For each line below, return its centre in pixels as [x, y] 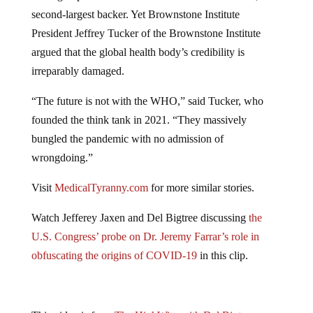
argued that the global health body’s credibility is [138, 52]
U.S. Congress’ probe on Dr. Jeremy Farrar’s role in [145, 237]
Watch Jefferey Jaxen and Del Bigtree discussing [140, 218]
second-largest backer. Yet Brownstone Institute [135, 15]
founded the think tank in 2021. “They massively [139, 120]
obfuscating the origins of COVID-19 [114, 256]
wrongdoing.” [62, 158]
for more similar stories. [201, 188]
